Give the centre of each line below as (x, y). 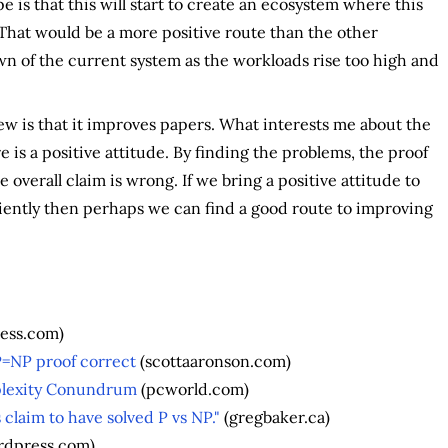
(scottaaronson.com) (213, 360)
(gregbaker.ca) (274, 416)
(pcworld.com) (192, 388)
